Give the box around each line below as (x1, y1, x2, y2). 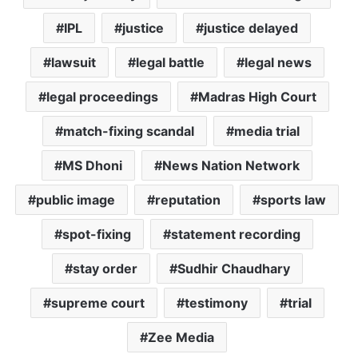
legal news (244, 54, 312, 71)
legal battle (135, 54, 205, 71)
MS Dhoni (62, 157, 122, 174)
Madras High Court (197, 89, 316, 105)
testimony (184, 295, 248, 312)
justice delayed (204, 20, 298, 37)
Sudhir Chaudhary (177, 261, 290, 277)
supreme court (50, 295, 145, 312)
